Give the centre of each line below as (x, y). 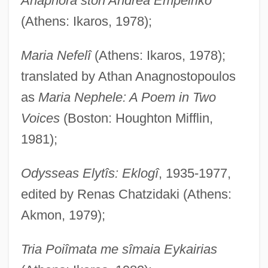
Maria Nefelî (56, 55)
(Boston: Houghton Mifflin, (136, 118)
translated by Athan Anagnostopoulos (128, 76)
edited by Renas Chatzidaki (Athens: (126, 194)
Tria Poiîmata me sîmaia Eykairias (119, 249)
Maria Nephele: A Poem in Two (127, 97)
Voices (40, 118)
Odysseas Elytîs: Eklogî (89, 173)
